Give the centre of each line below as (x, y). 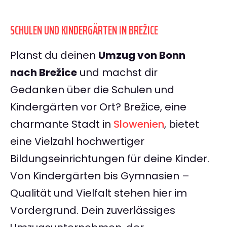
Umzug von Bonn (142, 55)
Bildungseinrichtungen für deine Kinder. (110, 159)
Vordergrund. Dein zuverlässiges (93, 211)
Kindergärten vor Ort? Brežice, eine (98, 107)
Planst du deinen (54, 55)
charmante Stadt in (62, 124)
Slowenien (139, 124)
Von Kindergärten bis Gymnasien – (100, 176)
